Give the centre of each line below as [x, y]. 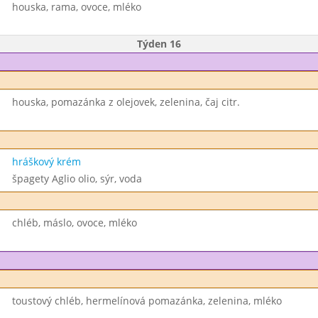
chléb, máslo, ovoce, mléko [74, 223]
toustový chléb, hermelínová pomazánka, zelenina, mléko [147, 301]
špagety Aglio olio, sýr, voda [77, 179]
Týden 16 [159, 44]
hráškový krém [46, 161]
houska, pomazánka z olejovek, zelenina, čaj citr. [126, 102]
